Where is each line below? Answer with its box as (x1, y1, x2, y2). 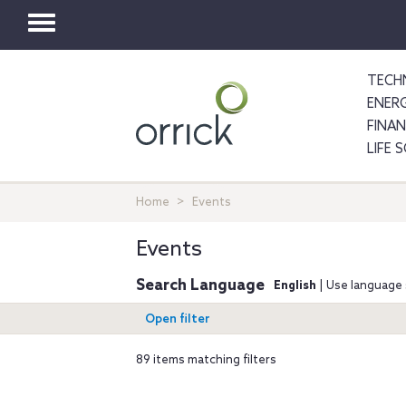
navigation (41, 68, 216, 111)
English (274, 279, 319, 293)
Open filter (145, 313, 210, 326)
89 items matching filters (136, 353, 276, 367)
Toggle (41, 16, 156, 60)
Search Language (136, 276, 265, 295)
